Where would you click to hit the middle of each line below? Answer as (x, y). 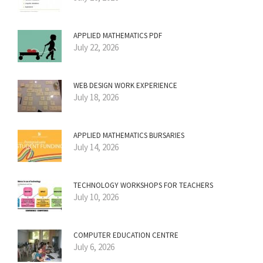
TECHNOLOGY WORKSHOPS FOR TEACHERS (143, 185)
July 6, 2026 (94, 247)
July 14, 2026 (96, 147)
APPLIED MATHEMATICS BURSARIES (129, 135)
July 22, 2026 (96, 47)
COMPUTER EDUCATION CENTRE (126, 235)
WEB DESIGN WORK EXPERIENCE (125, 85)
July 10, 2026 (96, 197)
